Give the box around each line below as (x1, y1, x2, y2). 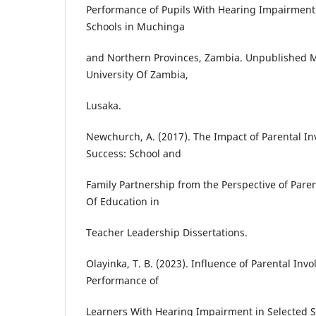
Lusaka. (86, 99, 121, 113)
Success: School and (86, 147, 181, 161)
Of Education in (86, 195, 159, 209)
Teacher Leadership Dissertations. (86, 226, 248, 240)
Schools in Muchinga (86, 20, 185, 34)
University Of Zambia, (86, 68, 188, 82)
